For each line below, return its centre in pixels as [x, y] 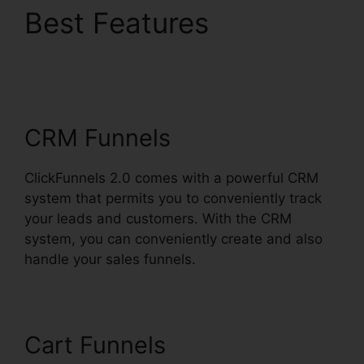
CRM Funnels [97, 138]
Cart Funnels [95, 345]
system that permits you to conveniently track [173, 199]
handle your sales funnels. [110, 260]
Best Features [117, 23]
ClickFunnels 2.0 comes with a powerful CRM [171, 178]
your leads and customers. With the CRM [158, 219]
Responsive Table [140, 91]
